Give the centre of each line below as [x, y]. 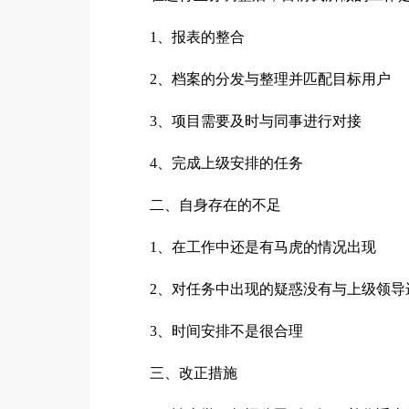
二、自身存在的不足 [215, 205]
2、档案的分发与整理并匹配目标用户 [270, 79]
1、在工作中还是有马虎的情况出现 [262, 247]
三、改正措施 [193, 373]
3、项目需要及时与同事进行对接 [255, 121]
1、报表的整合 [197, 37]
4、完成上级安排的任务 [226, 163]
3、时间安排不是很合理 [226, 331]
